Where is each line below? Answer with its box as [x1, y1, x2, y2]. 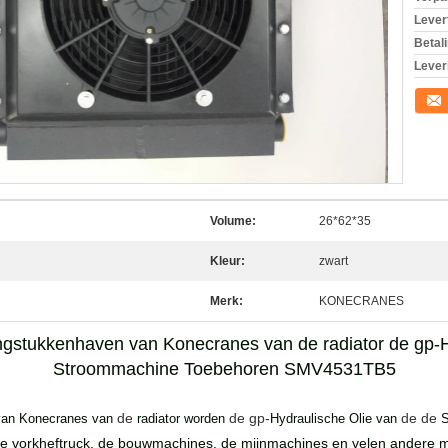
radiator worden [137, 411, 225, 426]
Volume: [210, 214, 256, 228]
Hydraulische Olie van [270, 411, 397, 426]
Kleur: [210, 254, 245, 268]
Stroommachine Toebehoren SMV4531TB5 [52, 359, 396, 379]
